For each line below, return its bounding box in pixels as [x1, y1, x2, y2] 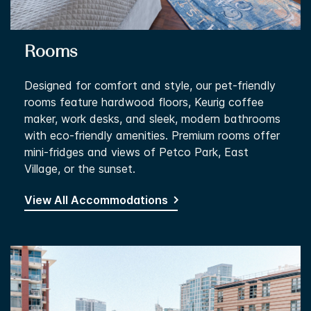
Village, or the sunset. [24, 161, 135, 176]
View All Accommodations [24, 192, 168, 207]
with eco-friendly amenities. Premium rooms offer [24, 128, 280, 142]
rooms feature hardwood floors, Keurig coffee [24, 94, 264, 109]
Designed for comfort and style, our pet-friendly [24, 78, 276, 92]
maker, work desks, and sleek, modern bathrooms [24, 111, 280, 126]
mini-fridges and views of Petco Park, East [24, 144, 249, 159]
